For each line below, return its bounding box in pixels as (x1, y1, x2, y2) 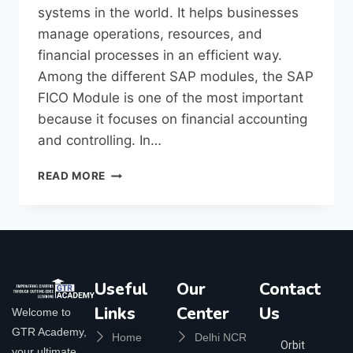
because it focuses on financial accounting (38, 111, 307, 128)
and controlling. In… (38, 132, 162, 149)
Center (176, 303, 229, 325)
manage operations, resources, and (38, 26, 262, 43)
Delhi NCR (194, 331, 247, 344)
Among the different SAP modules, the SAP (38, 69, 314, 85)
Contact (258, 278, 321, 301)
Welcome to (12, 305, 71, 318)
